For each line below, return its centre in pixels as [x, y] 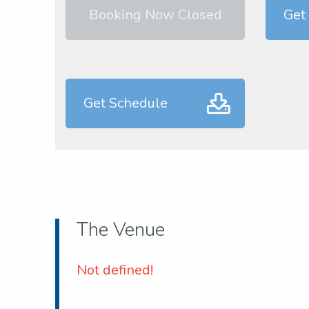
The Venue [121, 230]
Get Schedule [126, 103]
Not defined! [115, 270]
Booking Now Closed [155, 15]
